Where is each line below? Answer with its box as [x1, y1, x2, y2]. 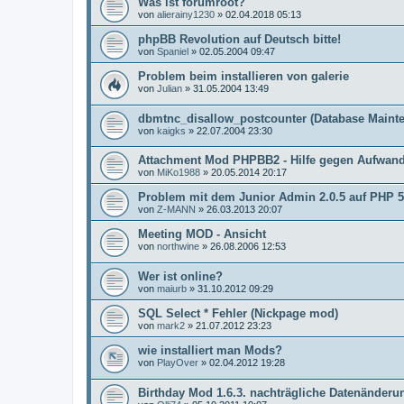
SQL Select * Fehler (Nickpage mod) [138, 306, 338, 320]
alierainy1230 [157, 9, 215, 20]
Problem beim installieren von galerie [138, 69, 349, 83]
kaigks [157, 124, 186, 136]
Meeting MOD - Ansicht [138, 227, 266, 242]
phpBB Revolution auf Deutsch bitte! [138, 32, 341, 46]
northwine [157, 241, 199, 252]
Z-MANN [157, 204, 196, 216]
